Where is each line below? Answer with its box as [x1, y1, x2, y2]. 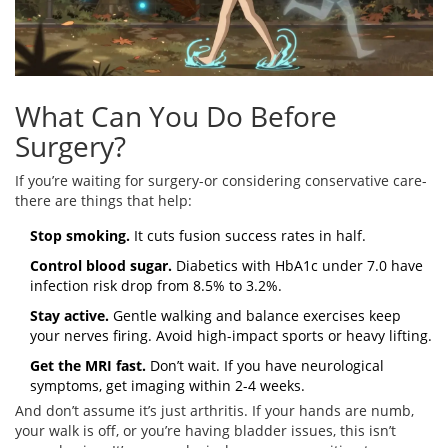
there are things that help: [15, 191, 192, 211]
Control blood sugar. [30, 256, 172, 276]
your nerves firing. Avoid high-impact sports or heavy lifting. [30, 326, 432, 346]
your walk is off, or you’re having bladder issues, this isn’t [15, 421, 396, 441]
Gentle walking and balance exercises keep [109, 306, 401, 326]
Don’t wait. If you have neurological [146, 356, 384, 376]
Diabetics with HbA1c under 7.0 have [172, 256, 423, 276]
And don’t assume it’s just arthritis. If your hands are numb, [15, 401, 414, 421]
